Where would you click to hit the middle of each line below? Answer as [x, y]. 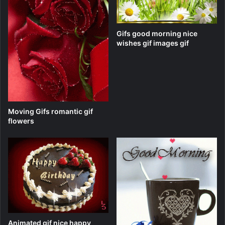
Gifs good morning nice [157, 33]
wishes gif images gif [153, 43]
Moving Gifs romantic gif [50, 111]
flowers [21, 121]
